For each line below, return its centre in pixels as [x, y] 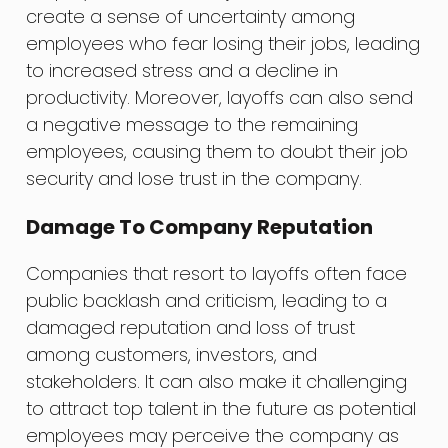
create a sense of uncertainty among [191, 17]
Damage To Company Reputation [200, 227]
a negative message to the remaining [192, 125]
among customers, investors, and [172, 355]
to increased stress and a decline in [182, 71]
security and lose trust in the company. [194, 179]
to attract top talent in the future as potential [221, 409]
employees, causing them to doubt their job [217, 152]
